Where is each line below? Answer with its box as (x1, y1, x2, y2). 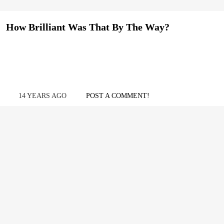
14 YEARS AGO (18, 92, 66, 99)
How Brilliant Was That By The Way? (5, 21, 169, 32)
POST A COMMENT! (85, 92, 149, 99)
